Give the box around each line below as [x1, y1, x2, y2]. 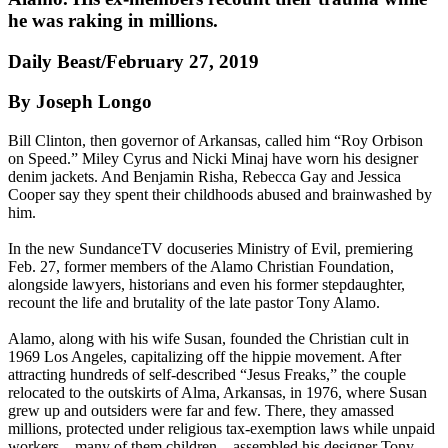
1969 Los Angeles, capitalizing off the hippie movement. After [8, 348, 401, 366]
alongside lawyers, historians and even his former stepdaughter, [8, 276, 405, 294]
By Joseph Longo [8, 91, 152, 113]
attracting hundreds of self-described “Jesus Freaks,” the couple [8, 366, 406, 384]
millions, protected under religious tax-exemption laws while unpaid [8, 420, 435, 438]
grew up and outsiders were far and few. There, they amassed [8, 402, 394, 420]
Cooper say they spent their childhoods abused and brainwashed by [8, 186, 432, 204]
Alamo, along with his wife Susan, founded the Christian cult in [8, 330, 409, 348]
